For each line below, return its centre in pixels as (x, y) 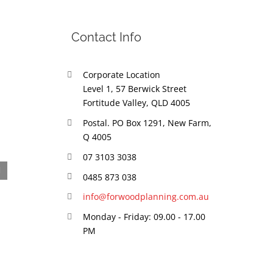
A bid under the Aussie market (106, 239)
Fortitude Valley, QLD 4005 (136, 103)
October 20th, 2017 (61, 254)
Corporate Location (121, 75)
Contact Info (106, 37)
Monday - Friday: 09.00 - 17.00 (144, 217)
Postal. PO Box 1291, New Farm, (147, 122)
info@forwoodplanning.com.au (146, 197)
